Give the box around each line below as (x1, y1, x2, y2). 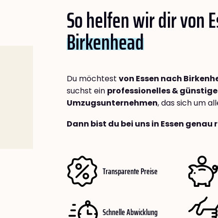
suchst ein (67, 85, 107, 96)
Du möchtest (67, 73, 119, 84)
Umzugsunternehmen (67, 97, 158, 109)
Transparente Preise (103, 164, 158, 178)
